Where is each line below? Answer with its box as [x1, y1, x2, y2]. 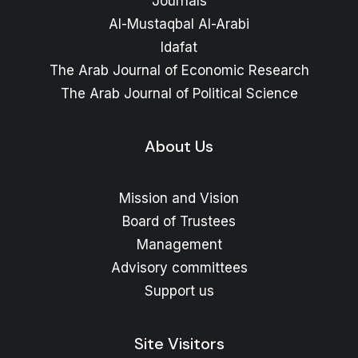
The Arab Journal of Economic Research [49, 62, 309, 78]
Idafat [161, 39, 197, 55]
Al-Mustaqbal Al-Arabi [109, 16, 249, 32]
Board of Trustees [122, 213, 236, 229]
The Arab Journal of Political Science [60, 86, 298, 101]
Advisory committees [110, 260, 248, 276]
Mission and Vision [119, 190, 239, 206]
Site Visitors [133, 333, 225, 354]
